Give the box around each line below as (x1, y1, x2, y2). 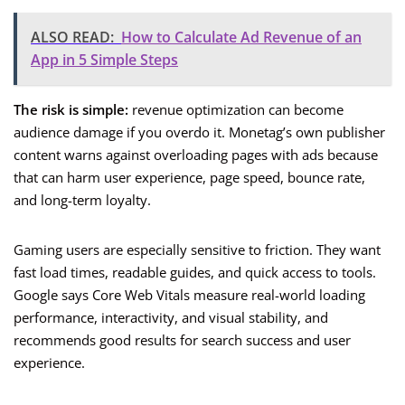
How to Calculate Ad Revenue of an (121, 27, 362, 48)
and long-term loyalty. (14, 191, 151, 210)
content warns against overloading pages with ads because (14, 146, 378, 165)
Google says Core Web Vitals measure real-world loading (14, 286, 365, 305)
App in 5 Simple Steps (31, 50, 178, 71)
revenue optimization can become (128, 100, 344, 119)
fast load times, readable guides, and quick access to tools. (14, 263, 376, 282)
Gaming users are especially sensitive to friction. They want (14, 240, 381, 259)
